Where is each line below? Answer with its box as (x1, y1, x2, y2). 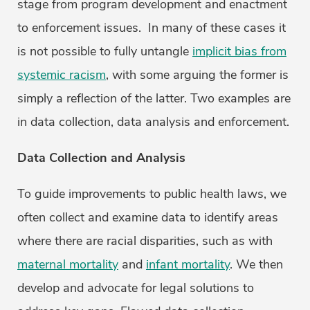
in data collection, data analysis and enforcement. (17, 113, 289, 131)
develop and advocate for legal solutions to (17, 280, 254, 297)
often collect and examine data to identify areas (17, 209, 278, 226)
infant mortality (146, 256, 230, 273)
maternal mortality (17, 256, 118, 273)
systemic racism (17, 66, 106, 84)
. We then (230, 256, 283, 273)
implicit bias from (192, 43, 286, 60)
